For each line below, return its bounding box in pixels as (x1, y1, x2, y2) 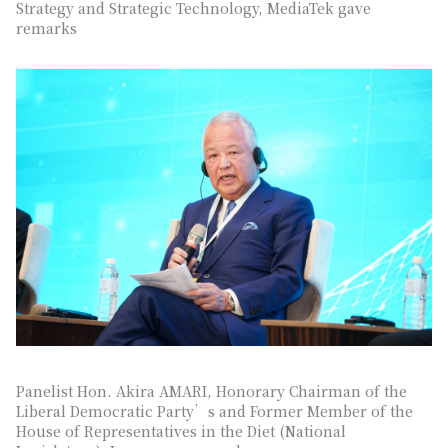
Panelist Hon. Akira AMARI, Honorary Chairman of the (16, 381, 407, 402)
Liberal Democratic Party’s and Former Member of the (16, 401, 413, 422)
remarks (16, 17, 77, 38)
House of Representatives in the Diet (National (16, 421, 346, 442)
